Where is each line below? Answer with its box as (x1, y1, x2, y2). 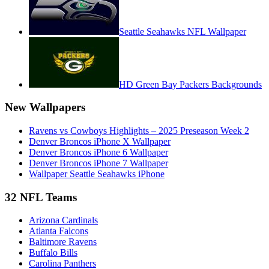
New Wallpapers (5, 101, 85, 114)
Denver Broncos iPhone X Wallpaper (29, 136, 171, 147)
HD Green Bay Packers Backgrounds (119, 79, 262, 89)
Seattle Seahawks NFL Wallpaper (119, 26, 246, 37)
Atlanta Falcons (29, 226, 88, 237)
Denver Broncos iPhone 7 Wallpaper (29, 158, 168, 169)
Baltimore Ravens (29, 237, 97, 247)
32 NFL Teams (5, 190, 77, 204)
